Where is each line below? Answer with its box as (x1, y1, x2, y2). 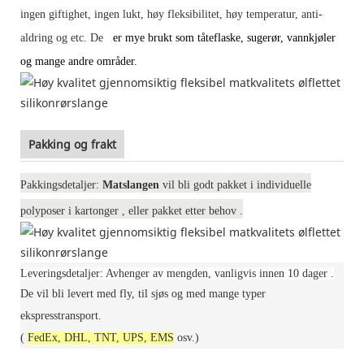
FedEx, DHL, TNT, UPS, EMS (28, 331, 174, 344)
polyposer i (20, 204, 71, 217)
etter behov (185, 204, 236, 217)
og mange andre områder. (20, 54, 137, 67)
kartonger (75, 204, 119, 217)
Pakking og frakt (28, 136, 116, 152)
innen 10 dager (259, 266, 327, 279)
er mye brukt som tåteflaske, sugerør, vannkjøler (113, 31, 336, 44)
